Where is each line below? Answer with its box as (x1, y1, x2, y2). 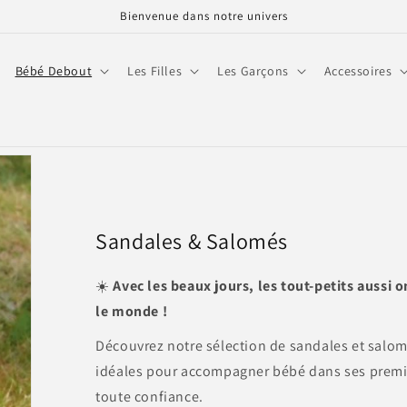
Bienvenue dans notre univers (119, 8, 288, 24)
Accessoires (323, 63, 392, 79)
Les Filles (127, 63, 183, 79)
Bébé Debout (15, 63, 93, 79)
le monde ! (95, 301, 168, 321)
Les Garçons (217, 63, 289, 79)
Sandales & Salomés (95, 225, 289, 255)
